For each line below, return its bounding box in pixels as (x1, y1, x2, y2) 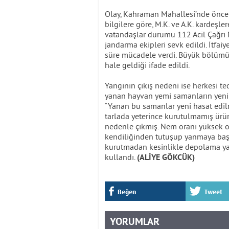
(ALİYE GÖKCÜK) (137, 152, 195, 163)
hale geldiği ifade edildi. (105, 59, 190, 70)
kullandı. (105, 151, 137, 162)
